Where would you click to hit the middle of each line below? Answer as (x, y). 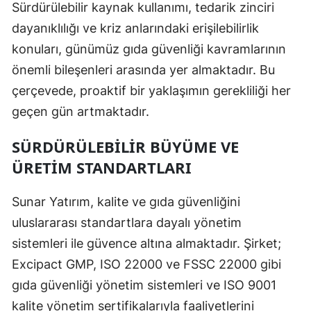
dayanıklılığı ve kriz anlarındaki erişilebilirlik (135, 28)
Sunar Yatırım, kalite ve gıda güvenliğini (126, 202)
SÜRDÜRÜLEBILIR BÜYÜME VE (125, 147)
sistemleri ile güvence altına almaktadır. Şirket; (146, 244)
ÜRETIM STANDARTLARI (102, 168)
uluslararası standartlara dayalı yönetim (127, 223)
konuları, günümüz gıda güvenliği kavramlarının (149, 49)
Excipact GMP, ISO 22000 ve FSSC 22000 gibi (146, 264)
